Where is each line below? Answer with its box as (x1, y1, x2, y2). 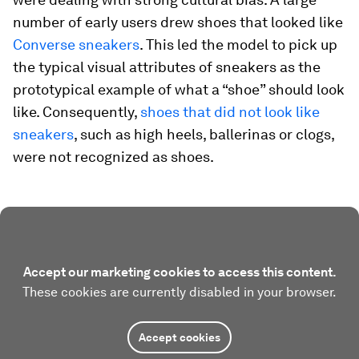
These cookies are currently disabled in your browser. (22, 284, 337, 300)
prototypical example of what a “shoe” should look (13, 81, 345, 98)
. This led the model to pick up (139, 36, 337, 53)
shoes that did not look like (140, 103, 320, 120)
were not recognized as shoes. (13, 148, 214, 165)
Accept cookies (139, 331, 220, 344)
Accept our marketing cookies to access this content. (22, 264, 337, 280)
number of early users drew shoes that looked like (13, 14, 343, 30)
